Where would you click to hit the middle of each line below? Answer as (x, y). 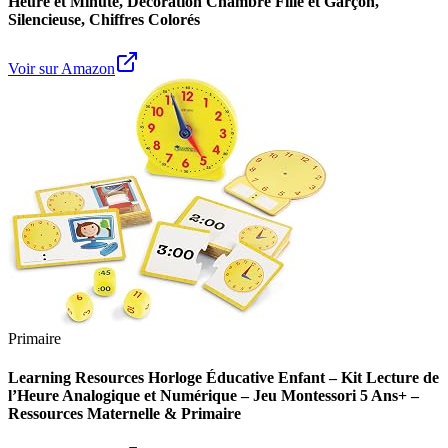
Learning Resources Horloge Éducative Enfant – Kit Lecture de (223, 378)
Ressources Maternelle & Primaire (124, 414)
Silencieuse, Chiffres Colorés (104, 19)
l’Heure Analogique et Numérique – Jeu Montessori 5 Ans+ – (213, 396)
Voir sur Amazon (61, 69)
